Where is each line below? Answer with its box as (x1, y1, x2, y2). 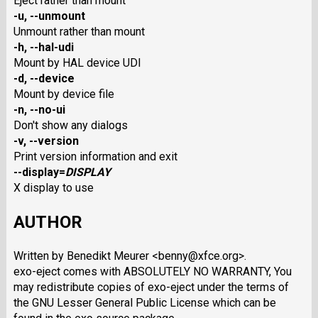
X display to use (13, 181, 94, 195)
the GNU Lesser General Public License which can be (13, 296, 276, 310)
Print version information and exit (13, 150, 177, 164)
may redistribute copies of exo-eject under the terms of (13, 280, 289, 295)
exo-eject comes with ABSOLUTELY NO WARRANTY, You (13, 265, 292, 279)
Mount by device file (13, 87, 114, 102)
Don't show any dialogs (13, 119, 128, 133)
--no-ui (29, 103, 65, 117)
